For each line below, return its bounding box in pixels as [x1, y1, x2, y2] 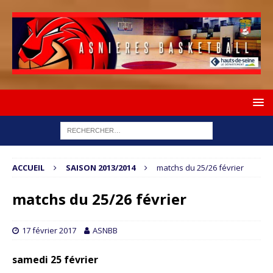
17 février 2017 [22, 225, 76, 236]
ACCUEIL [12, 162, 44, 173]
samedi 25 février [12, 253, 98, 266]
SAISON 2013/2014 [66, 162, 135, 173]
